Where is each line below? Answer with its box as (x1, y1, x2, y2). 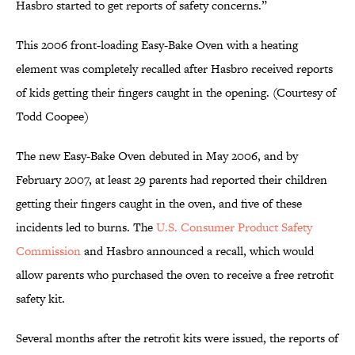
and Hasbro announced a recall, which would (81, 242, 314, 260)
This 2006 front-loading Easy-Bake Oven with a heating (16, 36, 298, 54)
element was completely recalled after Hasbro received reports (16, 60, 333, 78)
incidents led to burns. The (16, 219, 153, 236)
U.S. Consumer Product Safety (153, 219, 312, 236)
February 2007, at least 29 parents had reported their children (16, 171, 327, 189)
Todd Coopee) (16, 108, 89, 125)
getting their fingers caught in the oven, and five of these (16, 195, 302, 212)
